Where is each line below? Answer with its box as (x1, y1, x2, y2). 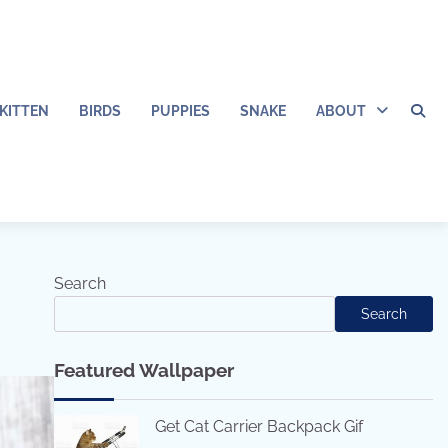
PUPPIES (151, 102, 210, 119)
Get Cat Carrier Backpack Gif (154, 417, 363, 436)
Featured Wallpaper (53, 359, 234, 381)
